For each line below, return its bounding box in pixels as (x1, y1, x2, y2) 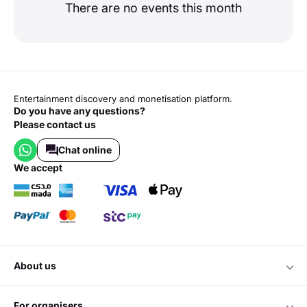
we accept (23, 162, 62, 173)
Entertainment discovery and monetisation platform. (14, 93, 232, 104)
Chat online (58, 144, 112, 156)
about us (21, 260, 56, 271)
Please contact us (14, 119, 96, 130)
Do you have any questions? (14, 105, 145, 116)
